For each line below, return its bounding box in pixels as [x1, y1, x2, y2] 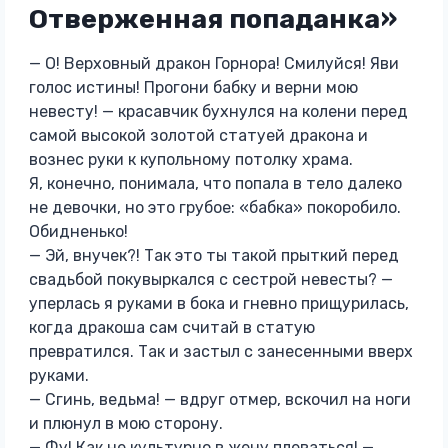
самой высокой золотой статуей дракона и [28, 126, 368, 145]
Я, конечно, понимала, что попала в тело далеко [28, 174, 402, 193]
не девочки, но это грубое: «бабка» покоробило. [28, 198, 401, 217]
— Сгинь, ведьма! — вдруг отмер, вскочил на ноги [28, 390, 411, 409]
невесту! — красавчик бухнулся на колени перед [28, 102, 408, 121]
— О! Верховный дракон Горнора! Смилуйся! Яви [28, 54, 399, 73]
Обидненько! [28, 222, 128, 241]
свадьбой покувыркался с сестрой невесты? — [28, 270, 393, 289]
